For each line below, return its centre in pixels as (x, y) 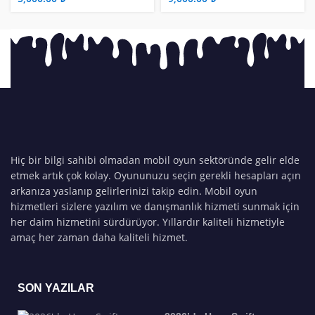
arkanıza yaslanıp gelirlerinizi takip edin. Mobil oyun (134, 191)
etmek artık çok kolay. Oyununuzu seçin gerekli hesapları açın (156, 176)
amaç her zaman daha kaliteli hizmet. (99, 238)
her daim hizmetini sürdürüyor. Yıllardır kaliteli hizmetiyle (148, 222)
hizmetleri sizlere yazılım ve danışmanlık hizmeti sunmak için (155, 207)
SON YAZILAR (56, 288)
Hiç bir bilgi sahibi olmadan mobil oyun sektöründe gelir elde (155, 160)
